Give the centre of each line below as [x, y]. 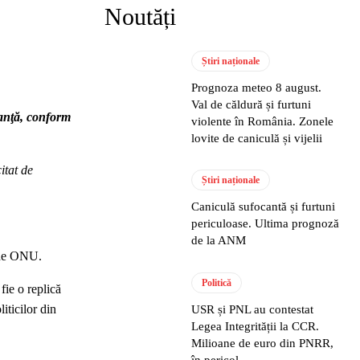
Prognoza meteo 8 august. [257, 88]
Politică [217, 282]
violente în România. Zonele [263, 121]
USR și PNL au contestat [253, 309]
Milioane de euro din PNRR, [263, 343]
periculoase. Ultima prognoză [266, 224]
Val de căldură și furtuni [252, 104]
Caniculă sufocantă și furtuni [264, 207]
